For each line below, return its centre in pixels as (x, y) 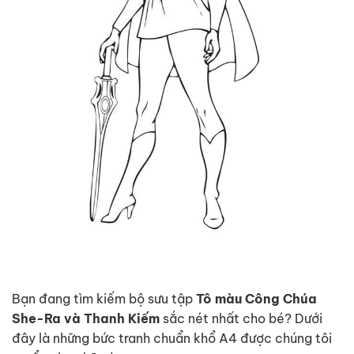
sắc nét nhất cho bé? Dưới (241, 319)
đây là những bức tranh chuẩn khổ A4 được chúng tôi (172, 339)
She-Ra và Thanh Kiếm (86, 319)
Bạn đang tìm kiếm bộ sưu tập (104, 299)
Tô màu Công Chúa (256, 299)
